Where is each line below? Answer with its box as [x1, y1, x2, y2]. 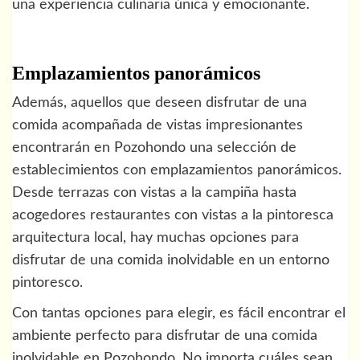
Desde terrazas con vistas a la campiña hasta [12, 185, 297, 200]
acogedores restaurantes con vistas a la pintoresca [12, 207, 333, 223]
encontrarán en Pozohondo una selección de [12, 140, 297, 155]
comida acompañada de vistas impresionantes [12, 117, 303, 133]
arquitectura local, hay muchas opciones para [12, 230, 299, 245]
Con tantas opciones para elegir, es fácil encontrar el [12, 305, 346, 321]
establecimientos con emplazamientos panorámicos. [12, 162, 342, 178]
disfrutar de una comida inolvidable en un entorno [12, 252, 329, 268]
